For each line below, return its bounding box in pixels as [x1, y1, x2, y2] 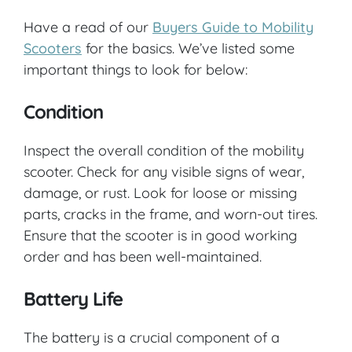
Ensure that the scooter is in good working [24, 225, 297, 244]
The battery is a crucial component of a [24, 328, 280, 346]
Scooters [24, 38, 82, 57]
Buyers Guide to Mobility [152, 17, 313, 36]
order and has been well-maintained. [24, 247, 262, 266]
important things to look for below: [24, 60, 247, 79]
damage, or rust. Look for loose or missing [24, 183, 297, 202]
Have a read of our [24, 17, 152, 36]
